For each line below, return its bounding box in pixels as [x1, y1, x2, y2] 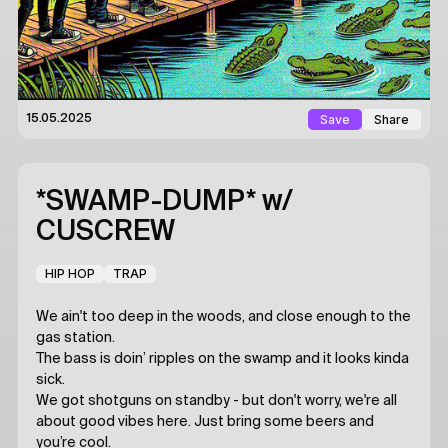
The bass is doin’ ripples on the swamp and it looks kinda [36, 352, 409, 366]
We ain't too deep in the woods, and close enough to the [36, 310, 411, 324]
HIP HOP [45, 266, 95, 281]
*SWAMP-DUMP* [36, 188, 262, 216]
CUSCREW [36, 218, 175, 246]
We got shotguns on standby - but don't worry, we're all [36, 394, 397, 408]
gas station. [36, 331, 115, 345]
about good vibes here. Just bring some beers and [36, 415, 374, 429]
